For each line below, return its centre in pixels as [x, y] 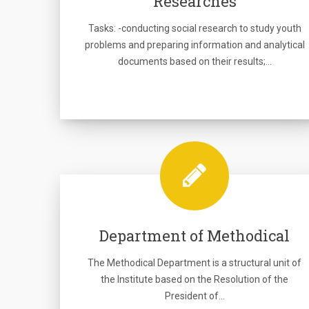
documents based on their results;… [195, 61]
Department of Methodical [195, 236]
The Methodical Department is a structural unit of [195, 263]
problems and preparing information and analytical [195, 45]
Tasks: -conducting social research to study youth [195, 28]
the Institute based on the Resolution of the [195, 279]
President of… [195, 296]
